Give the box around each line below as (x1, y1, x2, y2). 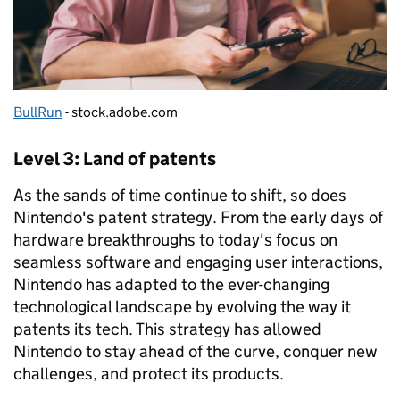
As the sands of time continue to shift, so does (13, 185, 346, 206)
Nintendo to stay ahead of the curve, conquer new (13, 341, 378, 362)
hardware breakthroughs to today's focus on (13, 229, 337, 251)
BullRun (13, 104, 62, 121)
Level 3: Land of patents (13, 147, 216, 171)
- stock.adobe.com (62, 104, 178, 121)
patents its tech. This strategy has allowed (13, 319, 321, 340)
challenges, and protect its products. (13, 363, 284, 385)
